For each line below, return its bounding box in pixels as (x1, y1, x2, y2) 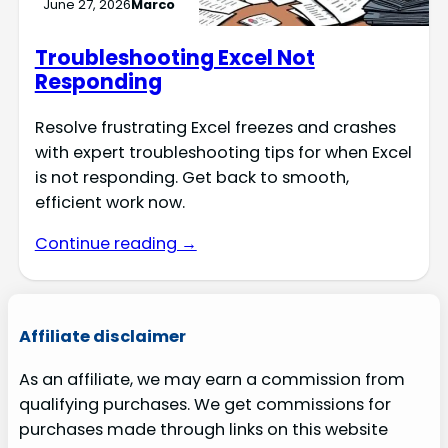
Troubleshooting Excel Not (34, 43, 315, 73)
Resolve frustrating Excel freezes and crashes (34, 115, 396, 139)
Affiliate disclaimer (18, 324, 186, 348)
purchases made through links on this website (18, 418, 388, 442)
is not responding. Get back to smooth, (34, 165, 349, 189)
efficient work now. (34, 190, 185, 214)
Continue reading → (34, 232, 197, 256)
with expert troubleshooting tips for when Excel (34, 140, 412, 164)
